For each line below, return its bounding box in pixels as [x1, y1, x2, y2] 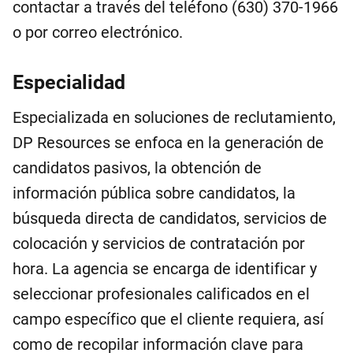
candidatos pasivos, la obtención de [13, 158, 262, 177]
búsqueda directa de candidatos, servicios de [13, 209, 327, 228]
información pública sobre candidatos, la [13, 184, 295, 203]
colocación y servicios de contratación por [13, 234, 305, 253]
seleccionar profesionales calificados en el [13, 284, 310, 303]
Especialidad [13, 71, 125, 94]
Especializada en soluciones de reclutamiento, [13, 108, 336, 127]
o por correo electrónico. [13, 23, 183, 42]
